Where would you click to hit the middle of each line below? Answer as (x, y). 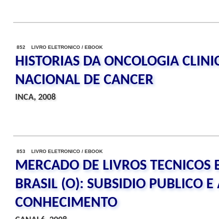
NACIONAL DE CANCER (84, 80)
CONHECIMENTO (66, 203)
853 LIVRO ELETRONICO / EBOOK (60, 151)
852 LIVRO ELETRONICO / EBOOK (60, 47)
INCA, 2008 (35, 98)
